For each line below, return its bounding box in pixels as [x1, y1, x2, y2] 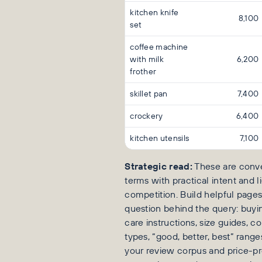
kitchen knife [130, 6, 179, 19]
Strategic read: [125, 159, 192, 174]
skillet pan [130, 88, 168, 100]
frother [130, 65, 157, 78]
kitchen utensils [130, 132, 189, 144]
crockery [130, 110, 163, 122]
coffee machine [130, 41, 188, 53]
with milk [130, 53, 164, 65]
